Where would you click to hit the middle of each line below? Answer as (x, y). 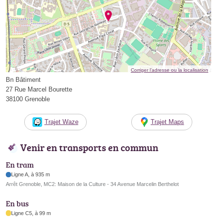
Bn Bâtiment (23, 80)
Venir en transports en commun (89, 147)
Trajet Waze (61, 122)
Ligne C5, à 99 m (31, 213)
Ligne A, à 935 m (31, 175)
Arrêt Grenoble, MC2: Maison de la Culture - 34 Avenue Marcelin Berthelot (92, 184)
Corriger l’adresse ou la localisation (170, 70)
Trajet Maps (167, 122)
